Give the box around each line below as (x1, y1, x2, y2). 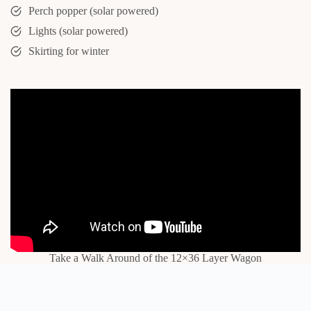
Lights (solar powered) (28, 24, 128, 37)
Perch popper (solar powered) (28, 4, 158, 17)
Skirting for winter (28, 44, 109, 57)
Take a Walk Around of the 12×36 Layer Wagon (49, 251, 262, 264)
